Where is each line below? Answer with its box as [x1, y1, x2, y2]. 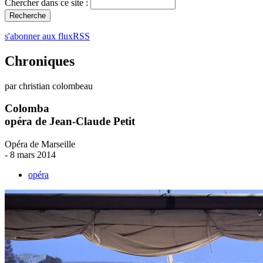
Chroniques [5, 53, 75, 69]
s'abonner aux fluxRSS [5, 31, 90, 41]
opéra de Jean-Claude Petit [5, 115, 135, 128]
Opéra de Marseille [5, 139, 75, 150]
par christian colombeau [5, 80, 93, 91]
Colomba [5, 102, 49, 115]
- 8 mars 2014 [5, 150, 56, 160]
